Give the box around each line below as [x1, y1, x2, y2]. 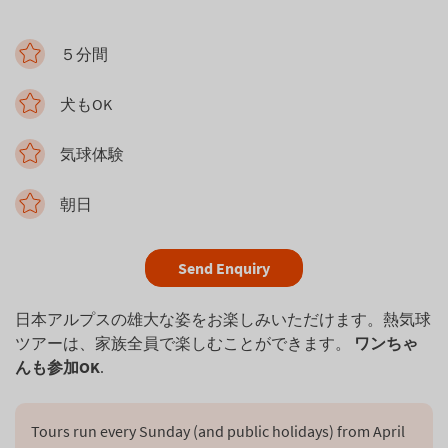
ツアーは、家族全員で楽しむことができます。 [15, 333, 354, 353]
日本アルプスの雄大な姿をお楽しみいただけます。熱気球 [15, 309, 431, 329]
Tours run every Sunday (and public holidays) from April [31, 421, 408, 441]
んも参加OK [15, 357, 100, 377]
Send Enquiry [178, 258, 270, 278]
